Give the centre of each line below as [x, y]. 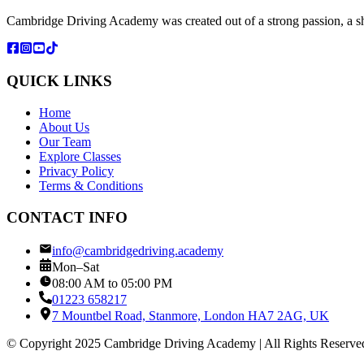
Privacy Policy [76, 171]
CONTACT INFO [67, 217]
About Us [64, 128]
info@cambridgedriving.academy [138, 250]
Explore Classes [80, 157]
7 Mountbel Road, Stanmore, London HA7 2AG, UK [191, 315]
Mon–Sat [76, 266]
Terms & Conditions [91, 186]
